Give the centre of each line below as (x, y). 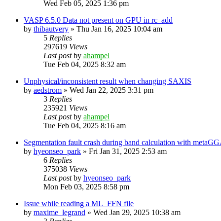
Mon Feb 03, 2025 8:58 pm (86, 186)
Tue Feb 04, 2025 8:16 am (85, 125)
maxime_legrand (59, 212)
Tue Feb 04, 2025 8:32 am (85, 64)
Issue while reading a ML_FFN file (79, 203)
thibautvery (51, 29)
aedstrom (48, 90)
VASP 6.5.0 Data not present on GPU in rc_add (98, 20)
